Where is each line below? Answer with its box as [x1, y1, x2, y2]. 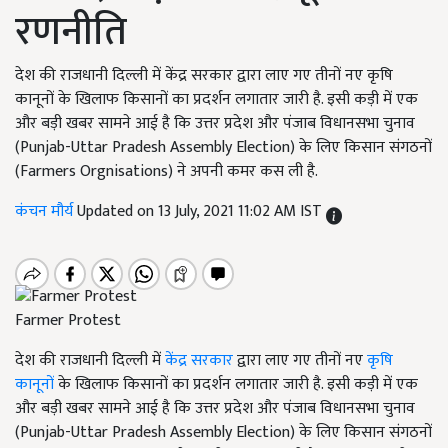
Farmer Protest [15, 307, 121, 335]
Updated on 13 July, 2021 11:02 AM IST [77, 198, 326, 225]
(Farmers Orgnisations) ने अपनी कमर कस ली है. [15, 158, 318, 185]
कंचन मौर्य [15, 198, 77, 225]
